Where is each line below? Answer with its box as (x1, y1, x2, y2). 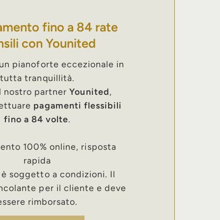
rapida (23, 155, 52, 166)
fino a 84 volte (3, 114, 69, 125)
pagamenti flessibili (33, 100, 122, 111)
